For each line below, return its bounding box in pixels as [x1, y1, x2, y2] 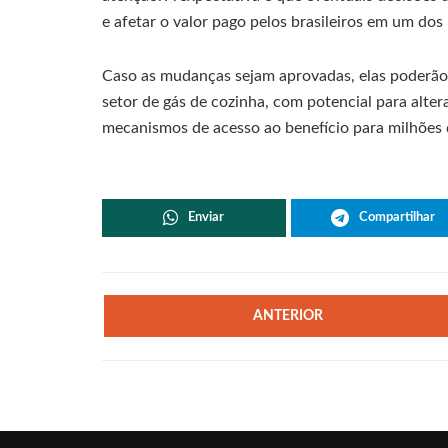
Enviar [188, 210, 225, 224]
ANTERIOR [253, 308, 324, 323]
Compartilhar [358, 210, 435, 224]
